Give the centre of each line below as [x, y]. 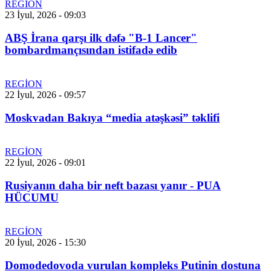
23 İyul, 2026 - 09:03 [45, 15]
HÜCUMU [32, 198]
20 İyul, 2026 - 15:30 [45, 243]
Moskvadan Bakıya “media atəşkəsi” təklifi [112, 118]
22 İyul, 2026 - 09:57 [45, 95]
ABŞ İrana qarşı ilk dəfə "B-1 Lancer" [101, 38]
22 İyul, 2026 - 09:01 [45, 163]
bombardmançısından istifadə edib [91, 50]
